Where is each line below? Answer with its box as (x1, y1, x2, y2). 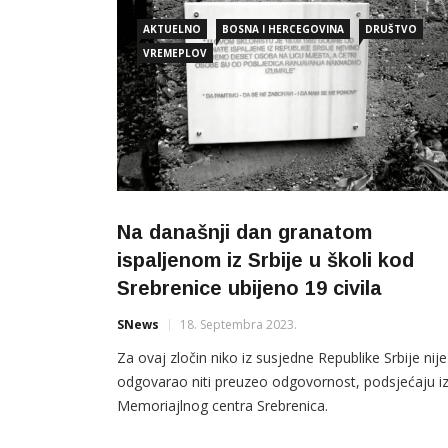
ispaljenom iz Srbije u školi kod (117, 249, 414, 272)
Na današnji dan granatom (117, 221, 372, 244)
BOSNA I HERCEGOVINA (222, 22, 344, 37)
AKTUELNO (143, 22, 201, 37)
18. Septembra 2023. (180, 316, 297, 334)
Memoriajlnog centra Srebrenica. (117, 396, 328, 416)
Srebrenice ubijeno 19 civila (117, 277, 382, 300)
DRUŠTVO (365, 22, 417, 37)
